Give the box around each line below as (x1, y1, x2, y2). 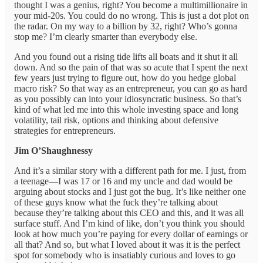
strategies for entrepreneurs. (14, 126, 116, 136)
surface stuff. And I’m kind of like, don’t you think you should (14, 218, 245, 229)
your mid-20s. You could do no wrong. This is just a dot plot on (14, 11, 249, 21)
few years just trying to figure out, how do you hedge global (14, 73, 236, 83)
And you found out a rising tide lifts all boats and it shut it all (14, 52, 238, 62)
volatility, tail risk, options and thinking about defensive (14, 115, 218, 126)
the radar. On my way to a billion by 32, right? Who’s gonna (14, 21, 237, 32)
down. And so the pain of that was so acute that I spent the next (14, 62, 248, 73)
